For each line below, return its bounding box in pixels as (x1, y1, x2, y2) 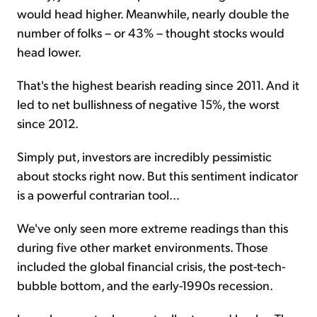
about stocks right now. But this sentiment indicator (17, 166, 298, 183)
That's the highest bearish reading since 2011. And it (17, 76, 299, 93)
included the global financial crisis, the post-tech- (17, 257, 285, 274)
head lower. (17, 42, 81, 59)
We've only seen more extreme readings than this (17, 219, 288, 236)
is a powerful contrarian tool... (17, 185, 180, 202)
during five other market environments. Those (17, 238, 268, 255)
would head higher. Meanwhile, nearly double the (17, 4, 289, 21)
